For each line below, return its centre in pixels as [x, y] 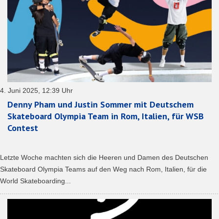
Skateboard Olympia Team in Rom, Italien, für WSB [106, 116]
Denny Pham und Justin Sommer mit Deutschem [100, 105]
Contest [23, 128]
